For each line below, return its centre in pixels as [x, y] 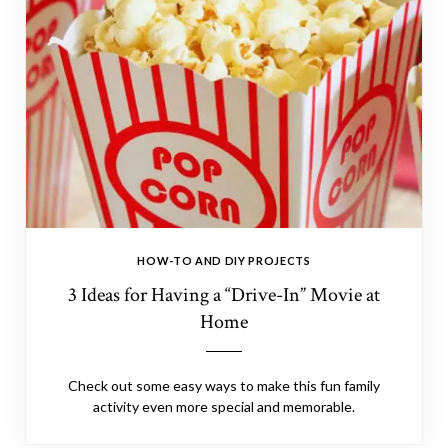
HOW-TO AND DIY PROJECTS [224, 260]
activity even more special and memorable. [224, 406]
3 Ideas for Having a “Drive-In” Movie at [224, 295]
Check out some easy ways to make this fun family [224, 385]
